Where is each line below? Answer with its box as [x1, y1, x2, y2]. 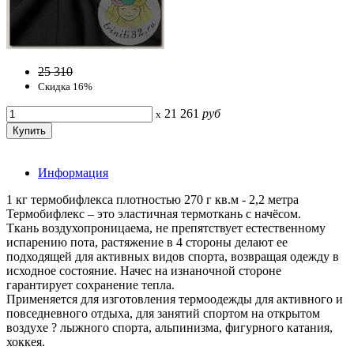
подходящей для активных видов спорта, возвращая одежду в [6, 250, 339, 264]
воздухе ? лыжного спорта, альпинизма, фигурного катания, [6, 321, 333, 335]
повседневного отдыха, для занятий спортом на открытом [6, 307, 320, 321]
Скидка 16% [38, 81, 92, 93]
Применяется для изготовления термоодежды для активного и [6, 292, 343, 307]
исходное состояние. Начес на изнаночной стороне [6, 264, 281, 278]
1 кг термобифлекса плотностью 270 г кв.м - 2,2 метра [6, 193, 299, 207]
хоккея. [6, 335, 45, 349]
